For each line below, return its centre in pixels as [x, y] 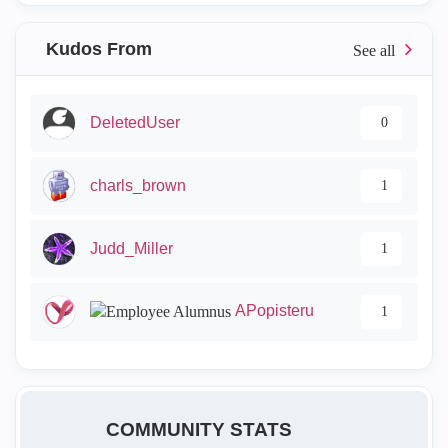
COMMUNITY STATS [198, 429]
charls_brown [138, 185]
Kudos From [99, 49]
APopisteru [274, 310]
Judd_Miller [131, 248]
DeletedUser [135, 122]
